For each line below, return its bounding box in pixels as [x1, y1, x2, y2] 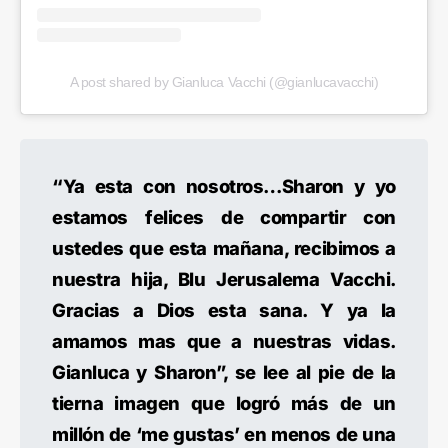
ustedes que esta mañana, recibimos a [52, 237, 396, 260]
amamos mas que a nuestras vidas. [52, 330, 396, 353]
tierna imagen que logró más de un [52, 392, 396, 415]
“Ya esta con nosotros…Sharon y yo [52, 175, 396, 198]
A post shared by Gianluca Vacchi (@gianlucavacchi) [69, 74, 379, 91]
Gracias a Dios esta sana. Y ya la [52, 299, 396, 322]
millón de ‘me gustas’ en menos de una [52, 423, 396, 446]
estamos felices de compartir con [52, 206, 396, 229]
